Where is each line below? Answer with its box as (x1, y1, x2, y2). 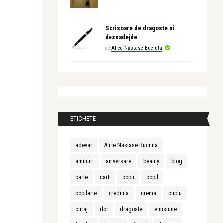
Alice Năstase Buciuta (111, 45, 162, 51)
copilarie (75, 190, 97, 197)
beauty (143, 158, 159, 165)
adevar (75, 142, 92, 149)
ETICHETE (70, 115, 96, 122)
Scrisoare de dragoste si (105, 24, 175, 32)
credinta (109, 190, 129, 197)
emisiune (154, 206, 177, 213)
